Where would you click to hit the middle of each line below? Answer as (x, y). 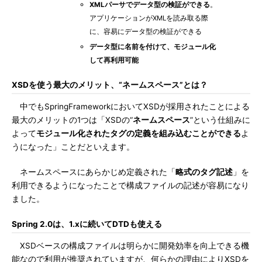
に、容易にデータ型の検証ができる (145, 32)
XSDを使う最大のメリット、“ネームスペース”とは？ (110, 85)
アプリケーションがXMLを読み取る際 (149, 18)
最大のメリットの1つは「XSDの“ (72, 120)
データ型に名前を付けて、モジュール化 (152, 47)
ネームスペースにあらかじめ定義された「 (94, 172)
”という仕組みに (220, 120)
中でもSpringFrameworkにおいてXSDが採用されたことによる (131, 106)
